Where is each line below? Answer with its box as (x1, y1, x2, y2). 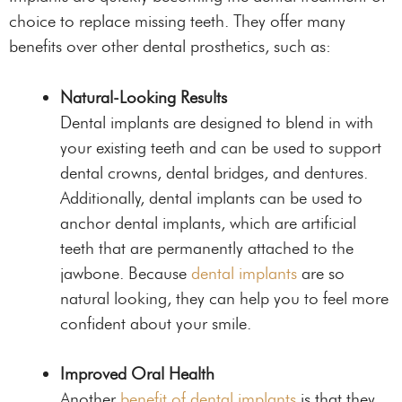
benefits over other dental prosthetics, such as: (9, 36, 331, 57)
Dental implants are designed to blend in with (60, 111, 373, 133)
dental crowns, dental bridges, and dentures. (60, 162, 368, 183)
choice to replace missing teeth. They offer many (9, 11, 345, 32)
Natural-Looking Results (60, 86, 227, 108)
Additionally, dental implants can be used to (60, 187, 363, 208)
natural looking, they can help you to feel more (60, 287, 389, 309)
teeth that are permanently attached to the (60, 237, 354, 258)
